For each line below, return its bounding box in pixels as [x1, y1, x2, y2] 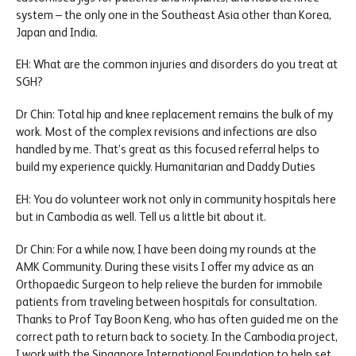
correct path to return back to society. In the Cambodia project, [16, 329, 338, 343]
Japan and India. [16, 25, 98, 39]
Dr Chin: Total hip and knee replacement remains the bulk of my [16, 107, 333, 122]
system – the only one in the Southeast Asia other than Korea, [16, 7, 331, 21]
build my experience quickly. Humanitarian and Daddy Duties [16, 160, 315, 174]
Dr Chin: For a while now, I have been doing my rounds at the [16, 242, 316, 256]
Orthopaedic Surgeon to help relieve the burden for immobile [16, 277, 323, 291]
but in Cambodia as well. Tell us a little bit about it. [16, 209, 266, 223]
